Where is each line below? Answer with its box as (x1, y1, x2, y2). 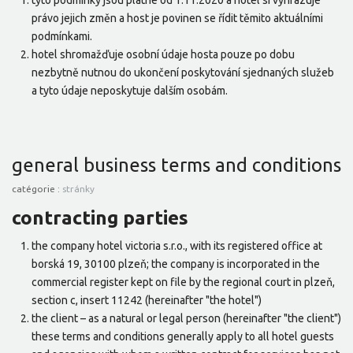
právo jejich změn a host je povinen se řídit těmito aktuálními (32, 12, 323, 25)
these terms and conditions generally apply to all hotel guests (32, 330, 334, 344)
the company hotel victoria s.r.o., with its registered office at (32, 240, 322, 253)
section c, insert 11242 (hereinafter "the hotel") (32, 294, 262, 307)
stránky (62, 184, 95, 195)
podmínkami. (32, 30, 92, 43)
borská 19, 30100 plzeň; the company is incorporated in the (32, 258, 320, 271)
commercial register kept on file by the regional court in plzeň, (32, 276, 335, 289)
